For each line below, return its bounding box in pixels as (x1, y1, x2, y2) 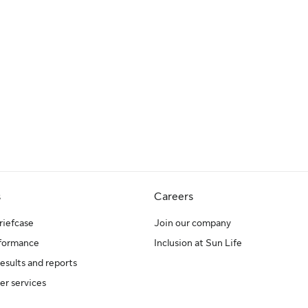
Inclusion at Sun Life (154, 237, 242, 248)
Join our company (154, 217, 231, 228)
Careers (154, 190, 193, 203)
